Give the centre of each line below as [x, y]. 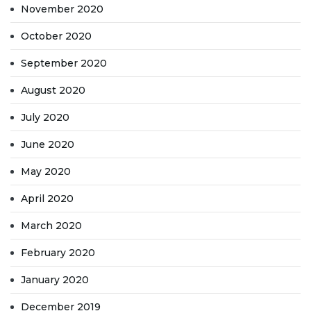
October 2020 [56, 36]
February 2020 [58, 253]
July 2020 [45, 117]
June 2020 [48, 144]
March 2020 [51, 226]
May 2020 [46, 171]
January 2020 [55, 280]
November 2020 [62, 9]
